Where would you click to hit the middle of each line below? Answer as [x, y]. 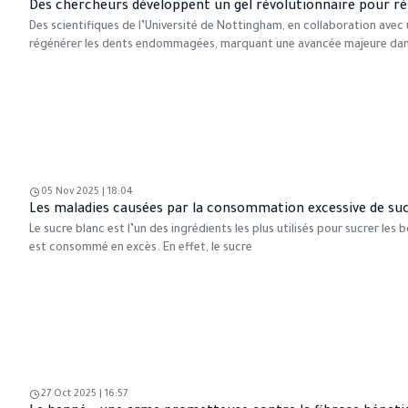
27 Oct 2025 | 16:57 [84, 395]
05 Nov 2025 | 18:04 [87, 192]
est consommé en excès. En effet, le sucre [141, 248]
